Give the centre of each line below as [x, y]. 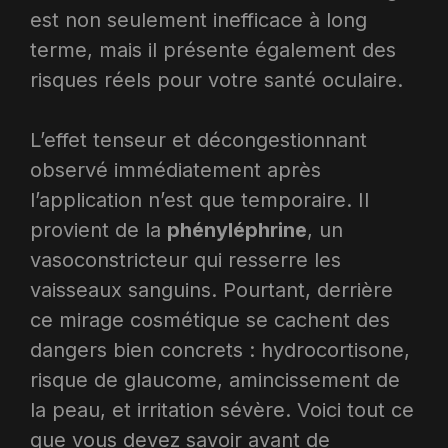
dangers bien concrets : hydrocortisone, [220, 350]
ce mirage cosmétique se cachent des [210, 320]
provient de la [98, 230]
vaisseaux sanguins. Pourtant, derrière [211, 290]
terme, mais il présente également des [213, 50]
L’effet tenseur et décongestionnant [198, 140]
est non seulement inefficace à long [198, 20]
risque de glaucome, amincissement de [215, 380]
